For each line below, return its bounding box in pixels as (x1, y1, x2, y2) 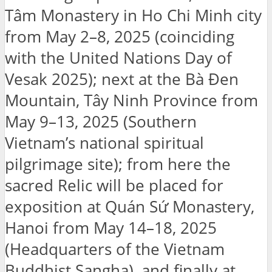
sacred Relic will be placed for (5, 174, 223, 196)
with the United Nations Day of (5, 47, 232, 69)
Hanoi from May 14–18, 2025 (5, 217, 217, 239)
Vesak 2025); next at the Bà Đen (5, 68, 239, 90)
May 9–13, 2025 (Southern (5, 110, 197, 132)
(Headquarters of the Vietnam (5, 238, 225, 260)
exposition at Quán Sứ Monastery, (5, 195, 254, 217)
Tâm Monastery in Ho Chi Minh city (5, 4, 262, 26)
